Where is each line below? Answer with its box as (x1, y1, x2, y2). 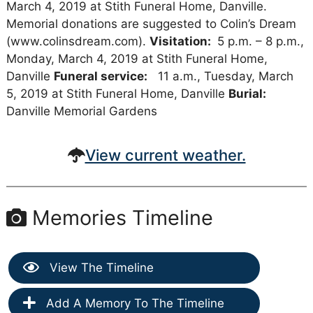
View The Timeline (45, 260, 154, 275)
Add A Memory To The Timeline (42, 296, 224, 310)
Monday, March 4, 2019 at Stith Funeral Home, (6, 51, 268, 66)
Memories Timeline (26, 205, 213, 230)
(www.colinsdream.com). (6, 34, 150, 48)
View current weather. (85, 145, 246, 164)
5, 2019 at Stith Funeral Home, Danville (6, 86, 228, 101)
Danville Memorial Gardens (6, 103, 164, 118)
